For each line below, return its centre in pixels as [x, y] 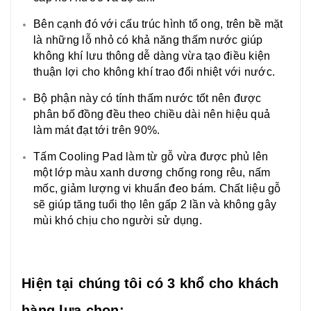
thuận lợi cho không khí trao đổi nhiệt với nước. [154, 72]
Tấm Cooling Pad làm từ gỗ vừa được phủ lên [151, 156]
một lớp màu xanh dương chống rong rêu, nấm [152, 172]
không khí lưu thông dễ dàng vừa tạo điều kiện [152, 56]
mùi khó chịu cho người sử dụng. [118, 220]
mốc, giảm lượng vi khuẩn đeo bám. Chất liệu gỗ [157, 188]
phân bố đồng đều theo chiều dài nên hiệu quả [152, 114]
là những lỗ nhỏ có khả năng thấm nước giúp [148, 40]
